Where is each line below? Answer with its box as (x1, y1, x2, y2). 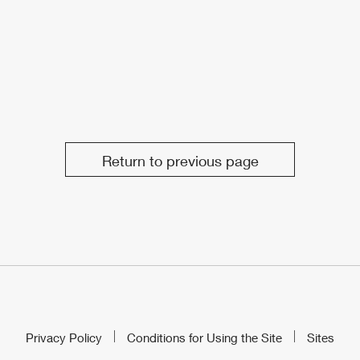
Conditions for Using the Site (127, 330, 282, 346)
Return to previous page (101, 152, 259, 170)
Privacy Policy (26, 330, 102, 346)
